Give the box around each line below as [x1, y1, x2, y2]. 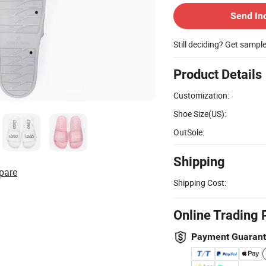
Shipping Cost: [173, 176, 226, 188]
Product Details [173, 66, 262, 82]
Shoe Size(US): [173, 107, 226, 119]
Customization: [173, 89, 229, 101]
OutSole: [173, 126, 204, 138]
